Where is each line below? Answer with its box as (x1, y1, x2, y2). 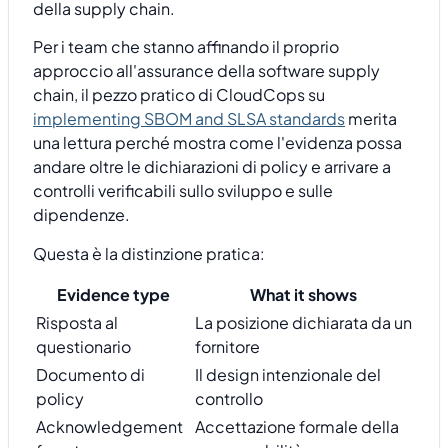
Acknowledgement (36, 416, 183, 438)
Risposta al (36, 312, 118, 334)
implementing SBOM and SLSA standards (33, 108, 345, 130)
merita (345, 108, 397, 130)
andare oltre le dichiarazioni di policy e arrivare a (33, 156, 391, 178)
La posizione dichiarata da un (195, 312, 412, 334)
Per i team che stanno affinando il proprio (33, 36, 339, 58)
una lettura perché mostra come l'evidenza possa (33, 132, 402, 154)
